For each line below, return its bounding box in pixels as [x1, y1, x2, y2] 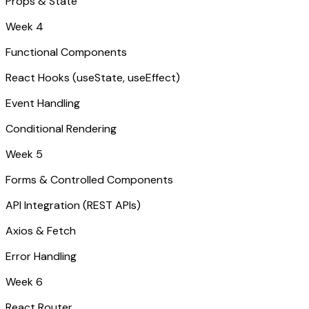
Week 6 [6, 274, 43, 289]
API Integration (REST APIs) [6, 197, 141, 212]
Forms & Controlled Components [6, 172, 173, 187]
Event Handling [6, 95, 80, 110]
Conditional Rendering [6, 121, 117, 136]
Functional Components [6, 44, 127, 59]
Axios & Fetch [6, 223, 76, 238]
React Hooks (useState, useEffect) [6, 70, 180, 85]
